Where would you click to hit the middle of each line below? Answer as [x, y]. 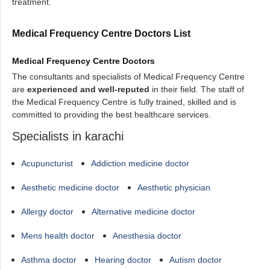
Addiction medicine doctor [140, 163]
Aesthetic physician [174, 187]
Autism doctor [196, 260]
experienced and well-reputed [88, 89]
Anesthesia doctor [147, 236]
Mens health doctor [58, 236]
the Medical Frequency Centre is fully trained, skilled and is [124, 102]
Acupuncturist [47, 163]
